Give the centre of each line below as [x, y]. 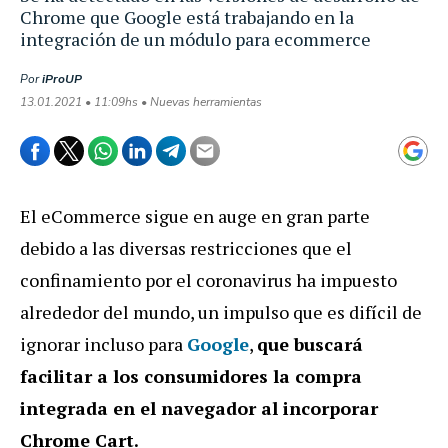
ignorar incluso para [103, 343]
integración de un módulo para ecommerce [195, 38]
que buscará [310, 343]
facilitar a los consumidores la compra [191, 375]
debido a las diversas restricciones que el [186, 247]
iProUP [62, 78]
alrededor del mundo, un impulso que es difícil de [221, 311]
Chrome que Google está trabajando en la [187, 16]
